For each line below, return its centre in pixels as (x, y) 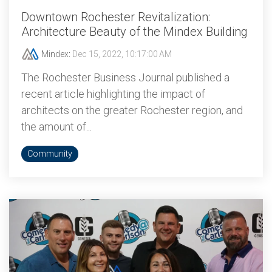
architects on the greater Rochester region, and (132, 110)
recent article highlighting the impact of (113, 94)
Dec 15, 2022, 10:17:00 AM (122, 54)
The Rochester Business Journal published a (125, 77)
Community (50, 154)
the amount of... (56, 127)
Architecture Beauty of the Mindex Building (134, 32)
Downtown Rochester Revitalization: (116, 17)
